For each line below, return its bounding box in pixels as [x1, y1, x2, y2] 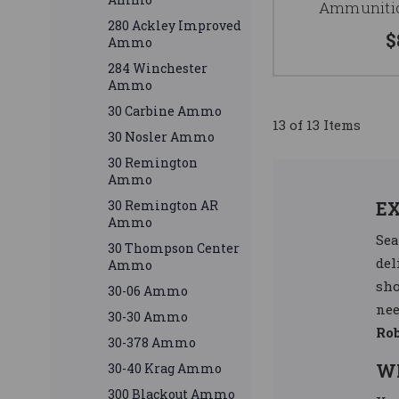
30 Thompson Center [108, 240, 240, 257]
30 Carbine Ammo [108, 102, 222, 120]
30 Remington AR [108, 197, 218, 215]
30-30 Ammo [108, 308, 188, 326]
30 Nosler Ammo [108, 128, 215, 146]
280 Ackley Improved [108, 17, 241, 35]
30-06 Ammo [108, 282, 188, 300]
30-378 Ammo [108, 334, 196, 352]
